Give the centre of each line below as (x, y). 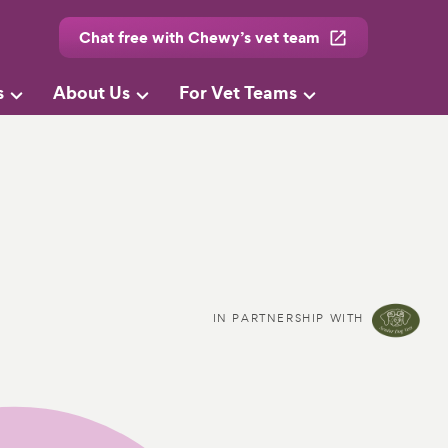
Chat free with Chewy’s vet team (199, 37)
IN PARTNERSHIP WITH (288, 317)
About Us (91, 93)
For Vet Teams (238, 93)
